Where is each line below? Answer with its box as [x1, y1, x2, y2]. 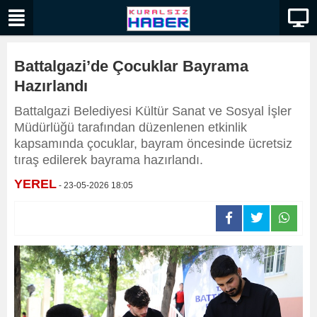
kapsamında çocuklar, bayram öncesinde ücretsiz [14, 137, 292, 151]
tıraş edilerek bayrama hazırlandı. [14, 153, 203, 167]
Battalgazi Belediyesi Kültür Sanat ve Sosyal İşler [14, 104, 292, 118]
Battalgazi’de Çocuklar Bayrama [14, 57, 248, 75]
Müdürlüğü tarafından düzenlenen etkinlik [14, 120, 247, 134]
